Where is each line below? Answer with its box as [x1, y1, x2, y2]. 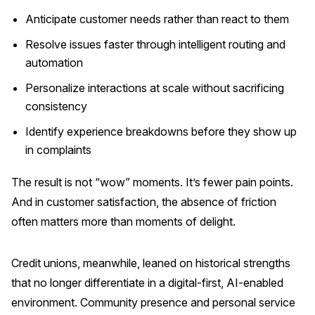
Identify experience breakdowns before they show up [25, 124, 297, 139]
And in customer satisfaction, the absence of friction [11, 195, 276, 210]
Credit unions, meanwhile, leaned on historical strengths [11, 255, 290, 270]
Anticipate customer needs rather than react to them [25, 12, 289, 27]
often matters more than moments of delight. [11, 214, 236, 229]
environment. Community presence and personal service [11, 295, 295, 309]
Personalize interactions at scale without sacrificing [25, 81, 284, 96]
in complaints [25, 143, 91, 157]
